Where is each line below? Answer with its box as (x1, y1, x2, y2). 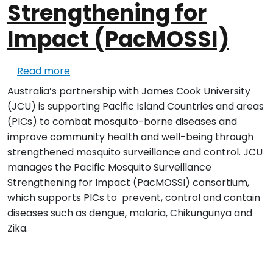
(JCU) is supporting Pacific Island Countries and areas (7, 99, 264, 114)
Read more (17, 64, 70, 79)
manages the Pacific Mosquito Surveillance (7, 160, 211, 175)
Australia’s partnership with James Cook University (7, 84, 250, 99)
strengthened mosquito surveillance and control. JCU (7, 145, 263, 160)
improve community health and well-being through (7, 130, 253, 144)
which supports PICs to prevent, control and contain (7, 191, 260, 205)
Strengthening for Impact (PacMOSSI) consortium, (7, 175, 249, 190)
